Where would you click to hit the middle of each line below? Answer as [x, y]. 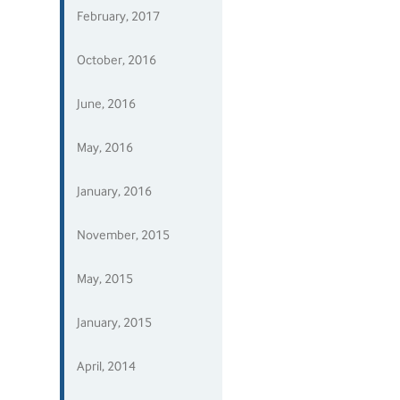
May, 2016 [105, 147]
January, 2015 [115, 322]
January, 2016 [115, 191]
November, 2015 [124, 235]
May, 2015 [105, 279]
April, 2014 [107, 366]
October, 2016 [117, 60]
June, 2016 [107, 104]
